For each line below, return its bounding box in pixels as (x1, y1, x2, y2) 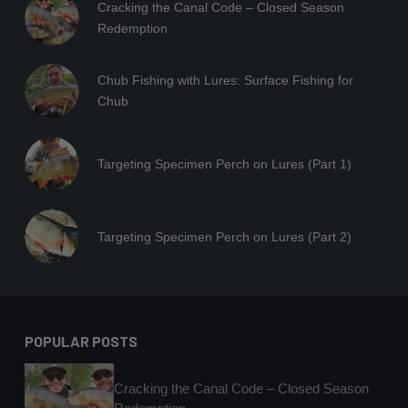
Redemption (97, 21, 168, 36)
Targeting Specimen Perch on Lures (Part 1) (97, 156, 352, 171)
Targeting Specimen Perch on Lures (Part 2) (97, 229, 352, 244)
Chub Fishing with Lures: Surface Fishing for (97, 73, 353, 88)
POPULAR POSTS (24, 332, 138, 351)
